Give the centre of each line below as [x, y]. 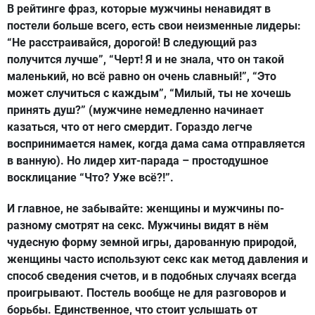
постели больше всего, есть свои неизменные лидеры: [154, 26]
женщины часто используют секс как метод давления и [157, 259]
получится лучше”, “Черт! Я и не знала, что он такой [146, 59]
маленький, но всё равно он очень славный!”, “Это [142, 76]
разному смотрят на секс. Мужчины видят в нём [138, 225]
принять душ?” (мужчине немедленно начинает [135, 110]
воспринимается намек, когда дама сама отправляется [156, 144]
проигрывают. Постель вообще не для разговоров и [147, 293]
